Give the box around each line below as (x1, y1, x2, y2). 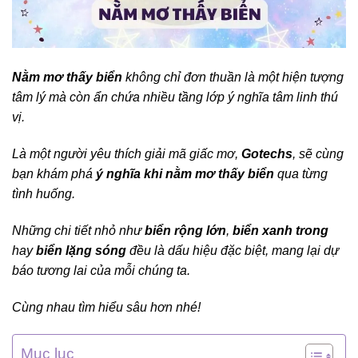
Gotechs (241, 147, 292, 161)
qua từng (274, 167, 328, 181)
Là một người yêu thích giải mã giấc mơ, (12, 147, 241, 161)
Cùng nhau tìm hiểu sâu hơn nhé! (12, 300, 201, 314)
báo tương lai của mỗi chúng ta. (12, 264, 190, 278)
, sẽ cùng (292, 147, 344, 161)
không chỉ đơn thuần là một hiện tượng (122, 70, 344, 85)
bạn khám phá (12, 167, 96, 181)
